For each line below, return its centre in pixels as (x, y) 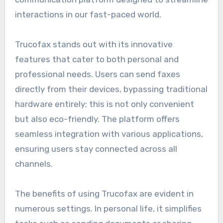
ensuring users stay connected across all (96, 149)
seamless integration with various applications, (109, 134)
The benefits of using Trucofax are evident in (104, 193)
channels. (34, 164)
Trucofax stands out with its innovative (94, 44)
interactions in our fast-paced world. (88, 14)
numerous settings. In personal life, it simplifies (108, 208)
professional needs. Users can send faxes (97, 74)
